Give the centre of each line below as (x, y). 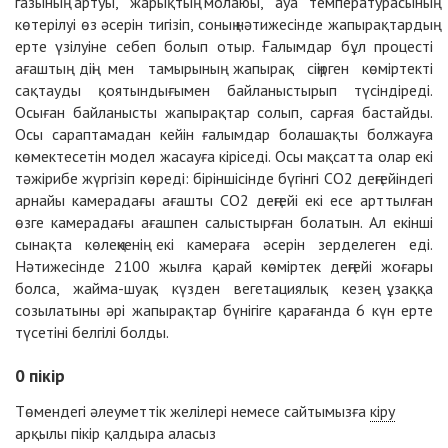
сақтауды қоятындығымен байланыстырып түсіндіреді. (224, 90)
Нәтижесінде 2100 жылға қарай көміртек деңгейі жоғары (224, 266)
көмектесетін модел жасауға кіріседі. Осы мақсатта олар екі (224, 156)
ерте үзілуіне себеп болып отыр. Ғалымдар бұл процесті (224, 46)
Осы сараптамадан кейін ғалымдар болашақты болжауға (224, 134)
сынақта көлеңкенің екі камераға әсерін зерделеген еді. (224, 244)
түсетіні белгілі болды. (92, 332)
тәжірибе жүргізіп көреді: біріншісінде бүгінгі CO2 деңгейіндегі (224, 178)
